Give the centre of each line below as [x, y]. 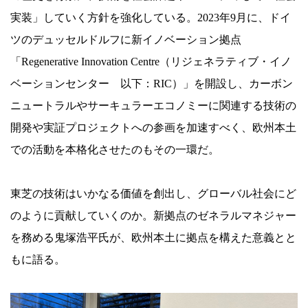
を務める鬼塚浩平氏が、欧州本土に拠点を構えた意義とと [153, 237]
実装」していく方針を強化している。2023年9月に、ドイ [151, 17]
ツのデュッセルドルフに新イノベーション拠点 [126, 39]
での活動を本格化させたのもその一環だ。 [115, 149]
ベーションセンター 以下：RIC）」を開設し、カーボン [152, 83]
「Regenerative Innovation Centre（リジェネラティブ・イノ [151, 61]
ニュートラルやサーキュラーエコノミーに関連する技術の [153, 105]
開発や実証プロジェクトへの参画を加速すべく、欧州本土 [153, 127]
